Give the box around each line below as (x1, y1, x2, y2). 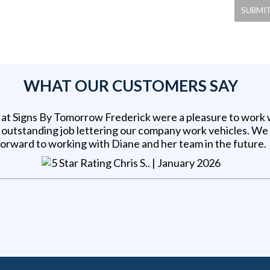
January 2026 (157, 156, 221, 170)
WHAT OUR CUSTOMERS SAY (24, 76, 239, 96)
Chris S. (113, 156, 148, 170)
